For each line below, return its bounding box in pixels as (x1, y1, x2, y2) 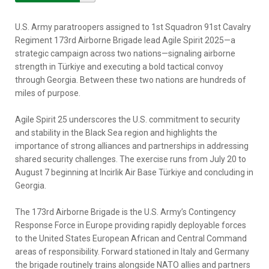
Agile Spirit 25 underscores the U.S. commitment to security (15, 115, 240, 124)
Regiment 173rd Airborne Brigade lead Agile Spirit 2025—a (15, 35, 235, 45)
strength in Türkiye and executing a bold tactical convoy (15, 62, 223, 71)
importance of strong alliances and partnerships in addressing (15, 141, 249, 151)
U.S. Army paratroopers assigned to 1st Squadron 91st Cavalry (15, 22, 251, 32)
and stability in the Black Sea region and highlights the (15, 128, 217, 138)
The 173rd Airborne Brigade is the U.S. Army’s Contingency (15, 207, 236, 217)
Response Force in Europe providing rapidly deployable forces (15, 220, 246, 230)
